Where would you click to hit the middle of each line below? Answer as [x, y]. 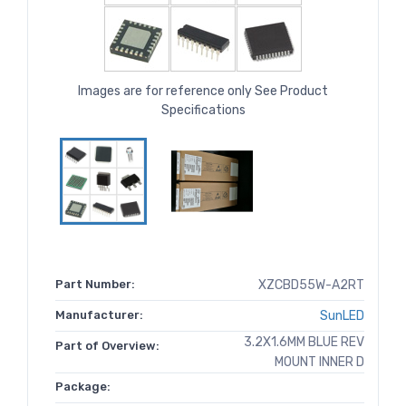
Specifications [203, 111]
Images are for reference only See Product [203, 92]
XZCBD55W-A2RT [311, 285]
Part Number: [95, 285]
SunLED [342, 316]
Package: [83, 387]
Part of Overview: [107, 346]
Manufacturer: [99, 315]
